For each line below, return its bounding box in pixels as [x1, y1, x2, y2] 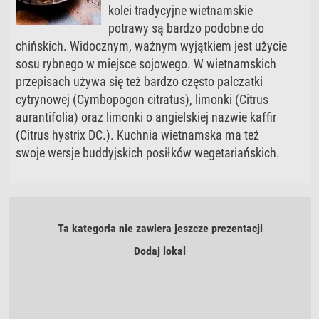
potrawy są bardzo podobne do [108, 21, 265, 36]
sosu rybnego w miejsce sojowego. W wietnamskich [16, 56, 277, 71]
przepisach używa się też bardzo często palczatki [16, 74, 263, 89]
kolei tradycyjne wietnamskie [108, 3, 253, 18]
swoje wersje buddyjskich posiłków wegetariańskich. [16, 145, 281, 160]
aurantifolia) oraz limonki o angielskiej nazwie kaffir [16, 110, 277, 125]
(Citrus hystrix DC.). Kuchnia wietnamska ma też [16, 127, 260, 142]
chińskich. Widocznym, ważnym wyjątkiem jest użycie [16, 38, 288, 53]
